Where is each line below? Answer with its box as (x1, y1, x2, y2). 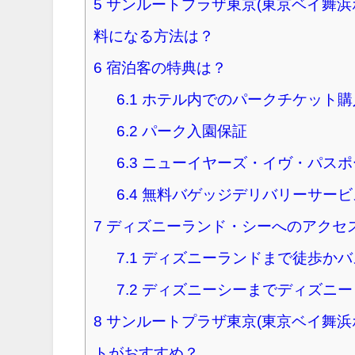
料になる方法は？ (94, 28, 215, 44)
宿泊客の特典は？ (102, 59, 227, 75)
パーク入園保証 (137, 123, 247, 139)
